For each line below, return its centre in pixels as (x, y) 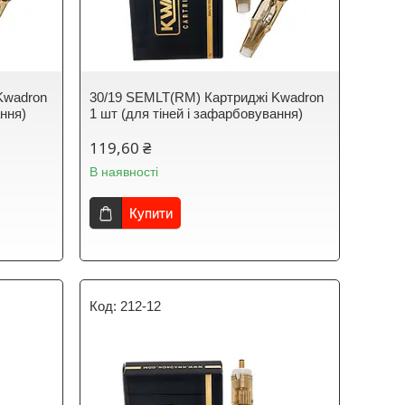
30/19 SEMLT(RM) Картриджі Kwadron (207, 97)
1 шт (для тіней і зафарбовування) (197, 113)
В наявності (124, 172)
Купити (151, 213)
